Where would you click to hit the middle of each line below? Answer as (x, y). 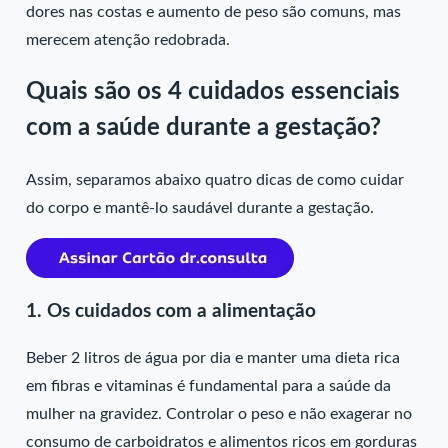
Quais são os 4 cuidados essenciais (213, 91)
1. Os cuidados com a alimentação (171, 311)
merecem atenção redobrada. (130, 39)
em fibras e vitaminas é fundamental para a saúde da (209, 386)
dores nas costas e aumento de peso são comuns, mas (214, 11)
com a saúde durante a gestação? (204, 127)
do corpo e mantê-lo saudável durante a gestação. (202, 207)
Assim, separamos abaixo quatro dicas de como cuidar (215, 179)
